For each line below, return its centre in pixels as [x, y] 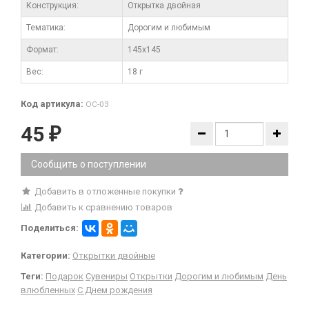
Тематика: [46, 27]
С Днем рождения [115, 290]
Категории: [46, 255]
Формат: [42, 49]
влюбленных [48, 290]
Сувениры [107, 276]
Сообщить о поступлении [89, 164]
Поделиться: [50, 228]
